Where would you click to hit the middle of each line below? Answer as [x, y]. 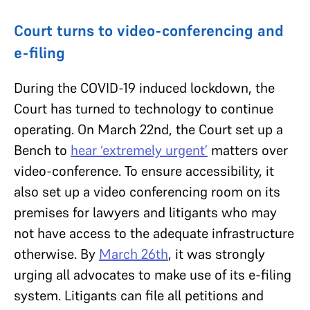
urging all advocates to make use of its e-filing [153, 275]
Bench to [42, 150]
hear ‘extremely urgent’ [139, 150]
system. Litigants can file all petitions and [139, 295]
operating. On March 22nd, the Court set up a [148, 129]
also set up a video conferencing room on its [147, 192]
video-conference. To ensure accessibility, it [144, 171]
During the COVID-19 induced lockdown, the [144, 88]
